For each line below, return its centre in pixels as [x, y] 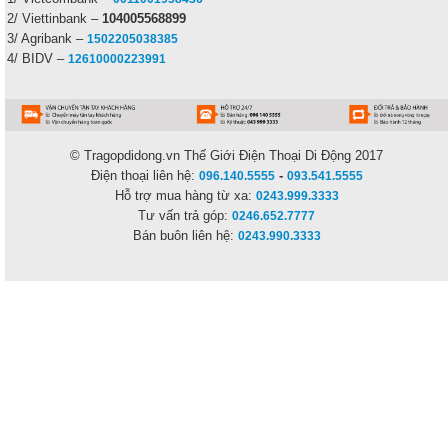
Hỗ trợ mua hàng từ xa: [185, 196]
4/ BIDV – [38, 59]
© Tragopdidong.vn [127, 156]
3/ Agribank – [47, 39]
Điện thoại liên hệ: [144, 176]
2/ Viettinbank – [55, 19]
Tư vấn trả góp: [185, 216]
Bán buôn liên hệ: [185, 236]
